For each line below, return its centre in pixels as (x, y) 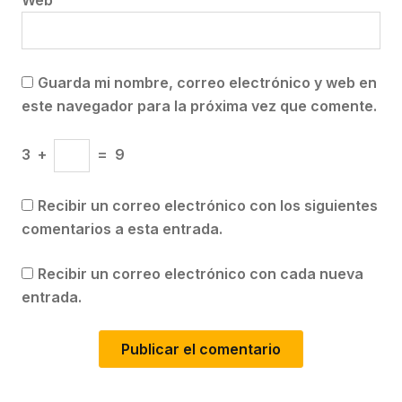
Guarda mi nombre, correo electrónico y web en (207, 83)
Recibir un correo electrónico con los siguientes (208, 205)
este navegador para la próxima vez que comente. (199, 106)
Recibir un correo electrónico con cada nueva (201, 274)
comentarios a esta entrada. (122, 229)
